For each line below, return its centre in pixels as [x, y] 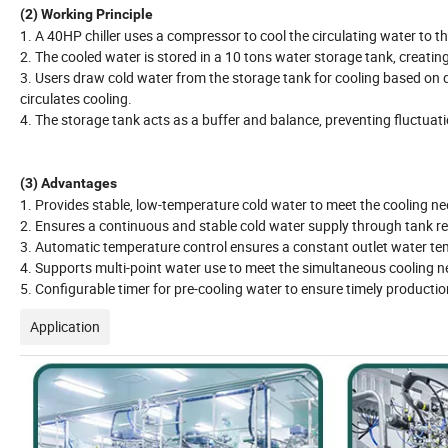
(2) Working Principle [86, 14]
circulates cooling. [76, 99]
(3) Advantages [68, 183]
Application [65, 327]
